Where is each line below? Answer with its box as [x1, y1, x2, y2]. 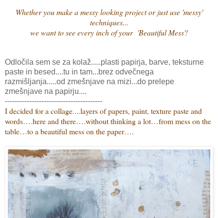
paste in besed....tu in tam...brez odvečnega [5, 67, 154, 76]
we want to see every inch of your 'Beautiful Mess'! [30, 27, 188, 37]
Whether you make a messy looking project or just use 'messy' [15, 6, 203, 17]
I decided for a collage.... [5, 105, 80, 116]
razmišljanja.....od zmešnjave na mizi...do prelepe [5, 77, 174, 86]
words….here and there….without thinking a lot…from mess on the [5, 115, 211, 126]
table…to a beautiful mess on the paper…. [5, 126, 134, 136]
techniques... [90, 17, 128, 27]
